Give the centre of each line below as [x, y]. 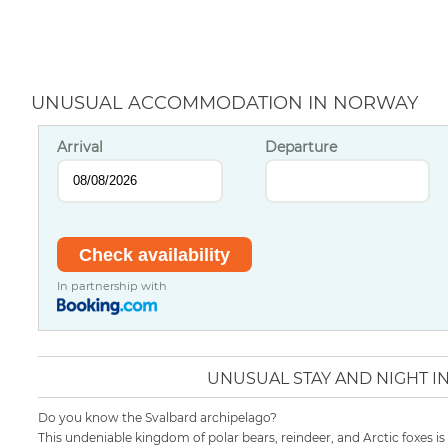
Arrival [80, 146]
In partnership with [112, 286]
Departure [300, 146]
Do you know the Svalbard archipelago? [157, 418]
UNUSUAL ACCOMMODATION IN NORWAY [224, 103]
